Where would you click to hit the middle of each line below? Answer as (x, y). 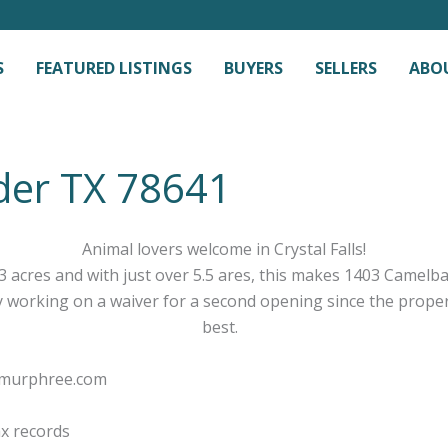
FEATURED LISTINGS (114, 68)
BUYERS (253, 68)
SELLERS (346, 68)
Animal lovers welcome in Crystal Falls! (224, 249)
